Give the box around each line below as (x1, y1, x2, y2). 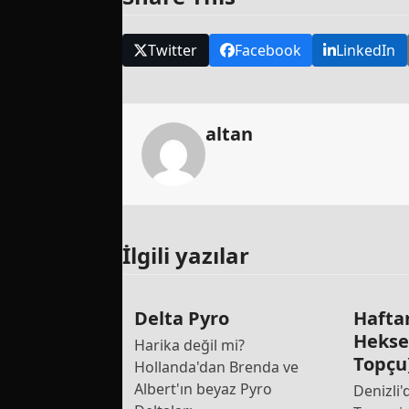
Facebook (234, 39, 301, 60)
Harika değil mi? (133, 335, 245, 356)
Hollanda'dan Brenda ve (133, 357, 299, 378)
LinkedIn (336, 39, 396, 60)
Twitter (148, 39, 198, 60)
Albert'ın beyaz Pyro (133, 379, 272, 400)
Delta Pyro (133, 306, 229, 331)
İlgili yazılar (122, 240, 249, 271)
